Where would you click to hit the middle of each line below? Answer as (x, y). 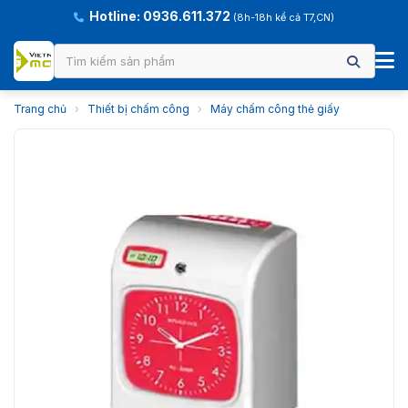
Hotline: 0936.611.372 (160, 16)
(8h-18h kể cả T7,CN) (284, 17)
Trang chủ (40, 109)
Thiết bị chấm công (138, 109)
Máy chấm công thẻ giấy (275, 109)
